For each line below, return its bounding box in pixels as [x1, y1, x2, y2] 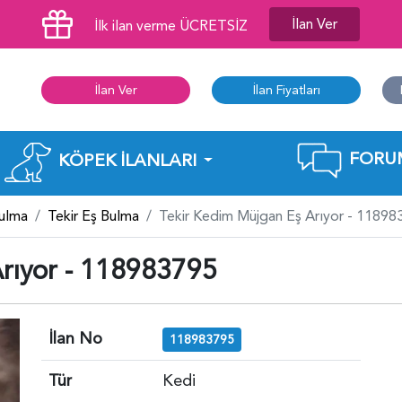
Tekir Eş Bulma [48, 205, 139, 226]
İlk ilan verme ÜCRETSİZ [94, 16, 248, 36]
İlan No [48, 327, 102, 350]
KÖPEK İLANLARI [57, 148, 197, 172]
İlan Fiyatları [252, 81, 320, 99]
